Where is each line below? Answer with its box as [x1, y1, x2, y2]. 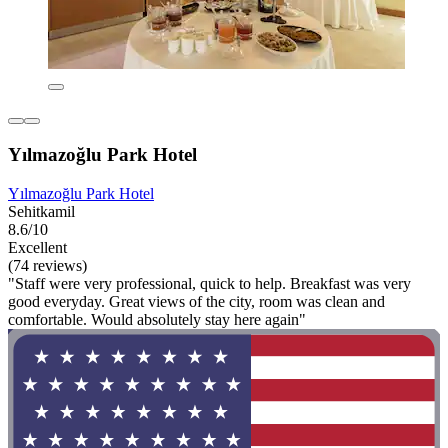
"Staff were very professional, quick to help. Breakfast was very [8, 274, 411, 292]
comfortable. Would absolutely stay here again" [8, 310, 306, 328]
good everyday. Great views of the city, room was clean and [8, 292, 385, 310]
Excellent [8, 238, 67, 256]
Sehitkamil [8, 202, 75, 220]
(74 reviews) [8, 256, 87, 274]
